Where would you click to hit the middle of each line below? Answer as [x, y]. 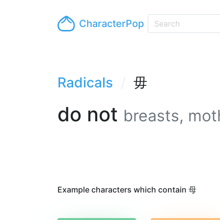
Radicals [85, 82]
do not [90, 114]
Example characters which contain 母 [127, 190]
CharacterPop [112, 24]
